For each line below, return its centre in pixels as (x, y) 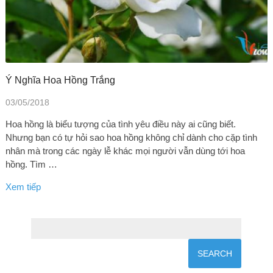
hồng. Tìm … (31, 164)
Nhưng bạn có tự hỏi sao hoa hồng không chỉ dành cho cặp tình (131, 137)
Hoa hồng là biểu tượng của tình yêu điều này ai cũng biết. (120, 124)
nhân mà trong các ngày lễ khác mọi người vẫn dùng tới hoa (125, 151)
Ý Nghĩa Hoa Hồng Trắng (60, 80)
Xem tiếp (23, 186)
